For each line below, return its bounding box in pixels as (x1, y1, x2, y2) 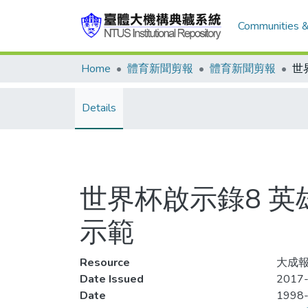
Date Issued (80, 272, 144, 287)
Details (82, 100, 116, 115)
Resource (80, 255, 130, 270)
